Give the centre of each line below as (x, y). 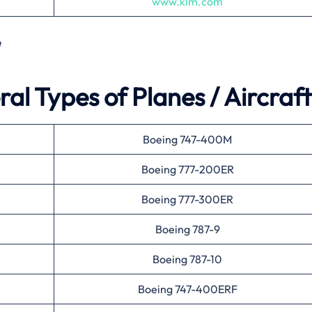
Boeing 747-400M (187, 139)
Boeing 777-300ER (187, 199)
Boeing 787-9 (187, 229)
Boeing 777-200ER (187, 169)
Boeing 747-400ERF (187, 289)
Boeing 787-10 (187, 259)
